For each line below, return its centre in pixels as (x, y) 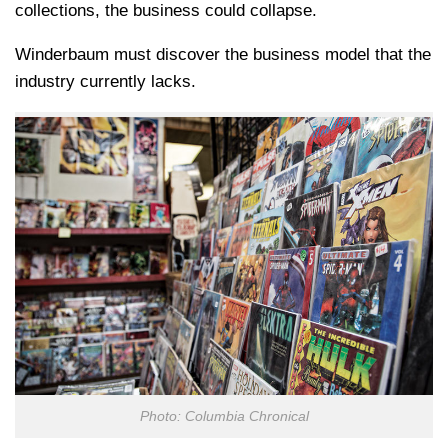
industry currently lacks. (105, 81)
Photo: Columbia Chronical (224, 417)
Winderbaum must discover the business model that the (223, 54)
